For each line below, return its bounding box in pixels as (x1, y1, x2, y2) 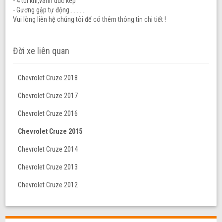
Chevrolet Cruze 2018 (18, 74, 78, 82)
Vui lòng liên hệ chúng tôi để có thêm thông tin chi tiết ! (13, 15, 166, 23)
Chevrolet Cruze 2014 (18, 145, 78, 154)
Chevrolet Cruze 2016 (18, 110, 78, 118)
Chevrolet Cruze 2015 (18, 127, 83, 136)
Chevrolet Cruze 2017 (18, 92, 78, 100)
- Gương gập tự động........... (13, 5, 86, 14)
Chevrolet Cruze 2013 (18, 163, 78, 171)
